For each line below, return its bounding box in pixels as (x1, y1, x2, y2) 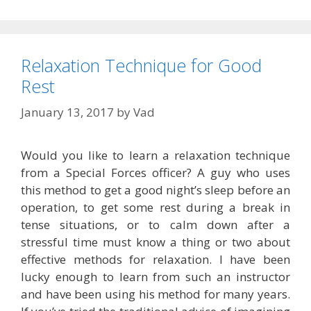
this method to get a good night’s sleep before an (21, 182, 290, 199)
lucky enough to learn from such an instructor (21, 269, 290, 285)
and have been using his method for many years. (21, 286, 290, 303)
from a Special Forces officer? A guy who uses (21, 165, 290, 181)
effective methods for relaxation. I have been (21, 251, 290, 268)
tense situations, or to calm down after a (21, 217, 290, 233)
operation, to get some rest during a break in (21, 199, 290, 216)
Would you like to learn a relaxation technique (21, 147, 290, 164)
